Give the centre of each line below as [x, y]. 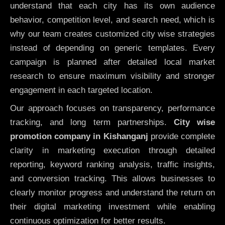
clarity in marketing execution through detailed [113, 151]
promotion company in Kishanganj [79, 137]
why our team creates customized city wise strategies [113, 34]
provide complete [182, 137]
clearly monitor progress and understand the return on [113, 193]
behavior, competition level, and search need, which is [113, 20]
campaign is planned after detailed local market [113, 62]
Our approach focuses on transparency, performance [113, 108]
